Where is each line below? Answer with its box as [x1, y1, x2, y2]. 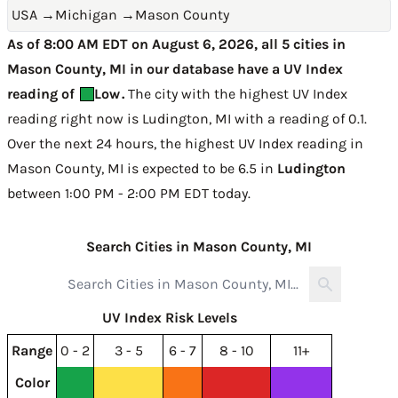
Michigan [55, 6, 117, 23]
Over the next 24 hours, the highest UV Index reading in [7, 135, 363, 152]
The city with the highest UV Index [124, 85, 347, 102]
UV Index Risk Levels [102, 309, 237, 326]
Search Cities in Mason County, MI [86, 238, 312, 255]
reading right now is [7, 110, 142, 127]
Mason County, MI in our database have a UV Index [7, 60, 343, 77]
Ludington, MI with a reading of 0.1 [142, 110, 364, 127]
